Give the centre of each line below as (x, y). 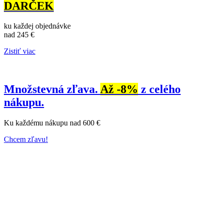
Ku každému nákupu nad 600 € (52, 123)
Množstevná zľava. (52, 89)
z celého (159, 89)
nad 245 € (19, 35)
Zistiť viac (20, 51)
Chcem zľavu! (26, 139)
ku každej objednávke (37, 26)
